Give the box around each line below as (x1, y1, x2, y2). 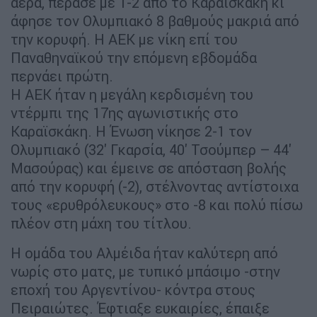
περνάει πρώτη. (11, 67, 113, 86)
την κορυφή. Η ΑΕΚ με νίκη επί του (11, 30, 238, 49)
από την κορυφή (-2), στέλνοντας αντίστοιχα (11, 178, 299, 196)
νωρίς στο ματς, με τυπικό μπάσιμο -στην (11, 263, 280, 281)
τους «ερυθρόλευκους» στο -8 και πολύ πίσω (11, 196, 303, 214)
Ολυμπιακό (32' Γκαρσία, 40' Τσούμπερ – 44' (11, 141, 292, 159)
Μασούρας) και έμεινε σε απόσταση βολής (11, 159, 287, 178)
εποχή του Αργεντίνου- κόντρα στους (11, 281, 255, 299)
